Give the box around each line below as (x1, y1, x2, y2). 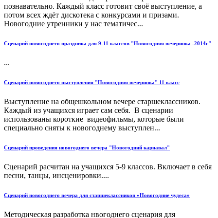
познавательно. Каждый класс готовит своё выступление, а (4, 2, 202, 11)
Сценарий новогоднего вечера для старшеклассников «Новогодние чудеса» (4, 192, 190, 199)
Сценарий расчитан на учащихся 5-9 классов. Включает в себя (4, 163, 212, 171)
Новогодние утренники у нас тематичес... (4, 19, 143, 28)
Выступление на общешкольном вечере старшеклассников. (4, 97, 200, 106)
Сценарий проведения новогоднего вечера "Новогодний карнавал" (4, 145, 170, 151)
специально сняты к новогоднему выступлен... (4, 124, 160, 132)
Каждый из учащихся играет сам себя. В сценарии (4, 106, 173, 115)
